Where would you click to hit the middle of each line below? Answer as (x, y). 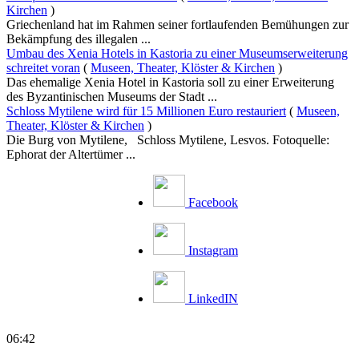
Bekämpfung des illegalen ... (79, 38)
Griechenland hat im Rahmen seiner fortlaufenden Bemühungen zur (177, 24)
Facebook (213, 202)
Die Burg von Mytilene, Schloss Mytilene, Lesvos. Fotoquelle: (168, 139)
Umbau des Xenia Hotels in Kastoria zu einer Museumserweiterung (177, 53)
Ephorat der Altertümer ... (71, 154)
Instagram (213, 250)
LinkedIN (213, 298)
